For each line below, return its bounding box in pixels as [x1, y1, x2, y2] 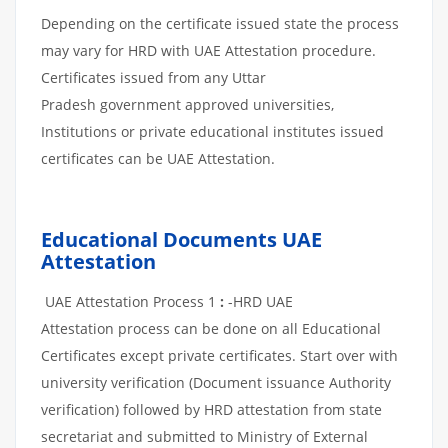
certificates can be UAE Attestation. [41, 148, 275, 168]
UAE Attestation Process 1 [41, 291, 220, 311]
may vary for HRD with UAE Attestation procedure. [41, 40, 376, 60]
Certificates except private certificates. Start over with [41, 345, 398, 365]
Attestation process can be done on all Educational [41, 318, 381, 338]
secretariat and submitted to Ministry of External [41, 426, 368, 446]
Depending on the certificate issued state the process [41, 13, 399, 33]
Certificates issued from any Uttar [41, 67, 266, 87]
